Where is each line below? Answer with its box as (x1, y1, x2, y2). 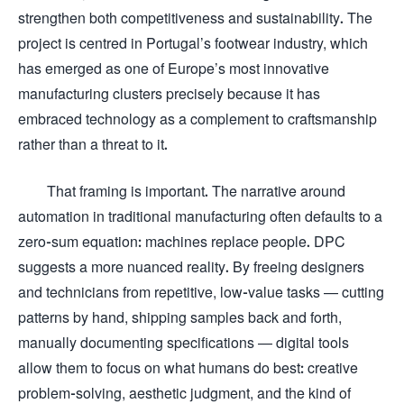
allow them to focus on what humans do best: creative (18, 359, 358, 376)
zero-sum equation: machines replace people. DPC (18, 233, 345, 250)
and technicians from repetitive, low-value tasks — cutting (18, 283, 384, 300)
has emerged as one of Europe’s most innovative (18, 60, 329, 77)
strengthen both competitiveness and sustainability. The (18, 9, 372, 26)
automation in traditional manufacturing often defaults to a (18, 207, 382, 225)
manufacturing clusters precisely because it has (18, 85, 320, 102)
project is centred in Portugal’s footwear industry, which (18, 34, 368, 51)
